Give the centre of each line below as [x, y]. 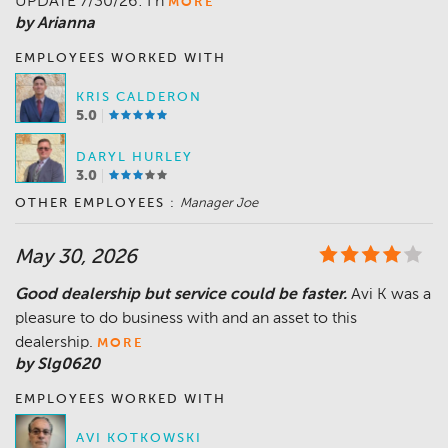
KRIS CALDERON [139, 98]
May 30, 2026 [76, 258]
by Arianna [55, 24]
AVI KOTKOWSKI [139, 439]
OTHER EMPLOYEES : [95, 204]
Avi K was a [391, 295]
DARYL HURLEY [134, 158]
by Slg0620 [57, 365]
